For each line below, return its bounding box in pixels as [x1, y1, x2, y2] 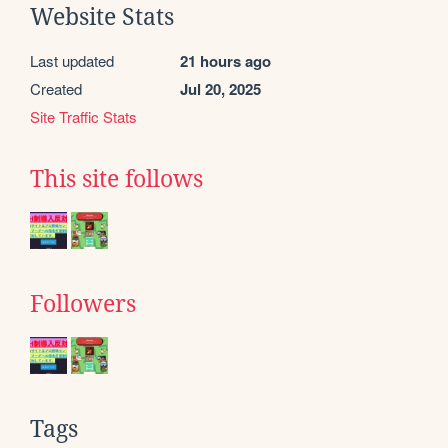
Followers [30, 290, 136, 317]
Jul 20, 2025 [180, 77, 261, 100]
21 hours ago [180, 49, 271, 72]
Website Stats [30, 3, 174, 30]
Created [30, 77, 82, 99]
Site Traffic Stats [30, 105, 137, 127]
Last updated [30, 49, 114, 71]
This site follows [30, 165, 203, 192]
